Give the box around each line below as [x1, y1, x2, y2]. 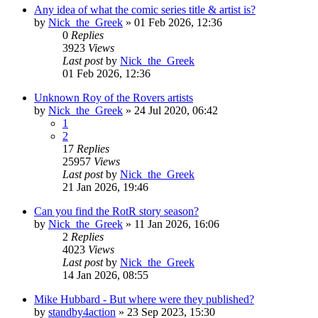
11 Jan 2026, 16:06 [134, 217, 219, 230]
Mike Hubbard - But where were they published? [34, 292, 254, 305]
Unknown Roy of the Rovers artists [34, 91, 193, 104]
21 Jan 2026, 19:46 [62, 180, 148, 193]
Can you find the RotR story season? [34, 204, 199, 217]
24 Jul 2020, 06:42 [134, 104, 218, 116]
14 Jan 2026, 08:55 [62, 268, 148, 281]
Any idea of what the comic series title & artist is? [34, 3, 256, 16]
